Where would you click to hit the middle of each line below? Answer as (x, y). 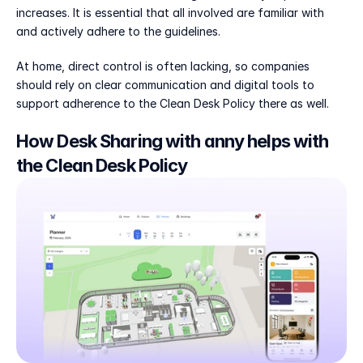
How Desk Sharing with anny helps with (173, 141)
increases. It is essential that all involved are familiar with (170, 12)
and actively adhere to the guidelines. (118, 31)
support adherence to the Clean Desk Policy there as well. (173, 103)
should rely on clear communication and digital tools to (165, 84)
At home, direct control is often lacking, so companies (163, 66)
